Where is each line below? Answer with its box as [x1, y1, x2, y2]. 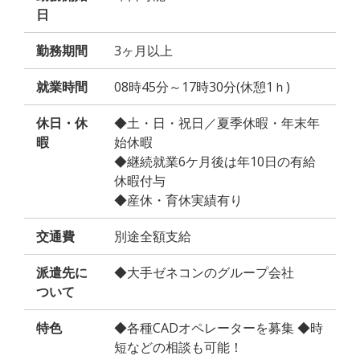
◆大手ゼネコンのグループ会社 [114, 264, 294, 282]
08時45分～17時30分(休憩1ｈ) [114, 78, 290, 96]
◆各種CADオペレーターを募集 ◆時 [114, 319, 323, 337]
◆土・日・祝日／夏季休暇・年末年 [114, 114, 320, 133]
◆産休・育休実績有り [114, 191, 243, 210]
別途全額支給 [114, 227, 191, 246]
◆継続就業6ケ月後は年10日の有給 [114, 153, 316, 171]
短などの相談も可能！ [114, 338, 243, 357]
